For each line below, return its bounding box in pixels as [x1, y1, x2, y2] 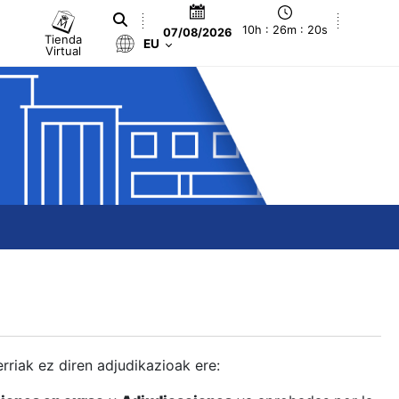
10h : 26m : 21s [243, 23, 328, 37]
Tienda [45, 31, 83, 46]
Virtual [45, 43, 82, 58]
